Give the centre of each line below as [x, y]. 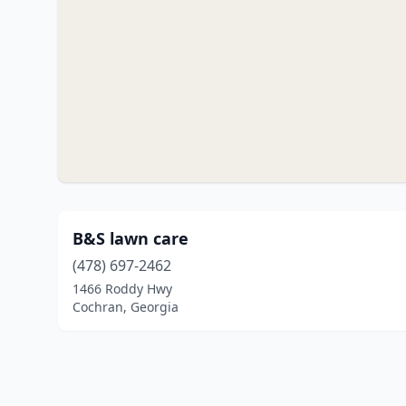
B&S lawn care [130, 238]
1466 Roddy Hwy [122, 289]
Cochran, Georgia [126, 307]
